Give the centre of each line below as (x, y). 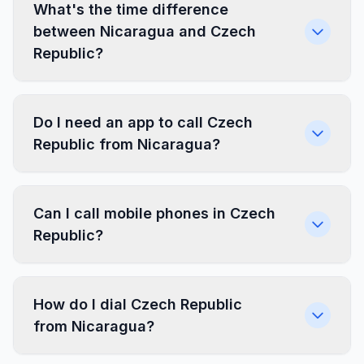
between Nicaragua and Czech (145, 31)
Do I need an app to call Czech (143, 122)
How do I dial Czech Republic (138, 304)
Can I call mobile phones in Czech (154, 213)
